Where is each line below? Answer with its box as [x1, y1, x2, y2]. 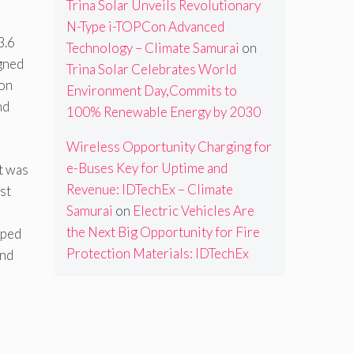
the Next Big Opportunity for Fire [66, 224, 260, 241]
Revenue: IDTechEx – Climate [66, 181, 233, 198]
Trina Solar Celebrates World [66, 61, 236, 78]
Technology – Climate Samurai [66, 40, 239, 57]
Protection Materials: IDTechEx [66, 245, 249, 262]
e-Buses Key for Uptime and [66, 160, 228, 177]
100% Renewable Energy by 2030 [66, 104, 261, 121]
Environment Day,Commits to [66, 82, 237, 100]
